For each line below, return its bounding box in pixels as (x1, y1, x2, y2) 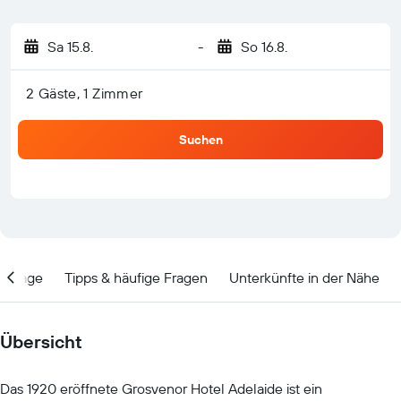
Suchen (178, 132, 223, 148)
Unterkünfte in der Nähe (229, 268, 380, 286)
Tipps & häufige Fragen (64, 268, 208, 286)
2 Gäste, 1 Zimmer (26, 84, 143, 102)
